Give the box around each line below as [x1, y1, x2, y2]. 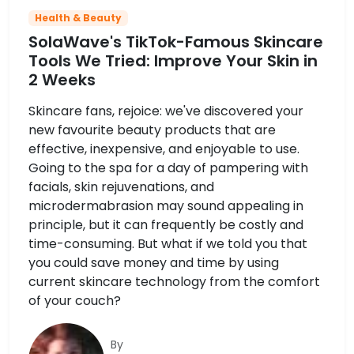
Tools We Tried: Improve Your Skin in [28, 50, 318, 73]
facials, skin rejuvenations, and [28, 178, 214, 197]
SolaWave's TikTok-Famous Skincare [28, 31, 323, 54]
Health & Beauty [34, 10, 122, 24]
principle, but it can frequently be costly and [28, 216, 303, 235]
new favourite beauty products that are [28, 121, 276, 140]
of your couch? [28, 292, 121, 311]
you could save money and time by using [28, 254, 279, 273]
